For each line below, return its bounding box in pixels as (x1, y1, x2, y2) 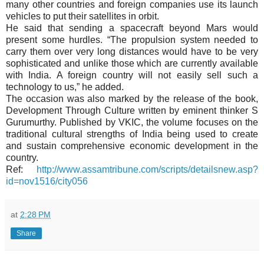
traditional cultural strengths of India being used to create (6, 128, 258, 139)
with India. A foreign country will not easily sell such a (6, 70, 258, 80)
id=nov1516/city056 (6, 176, 88, 186)
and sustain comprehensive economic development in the (6, 140, 258, 151)
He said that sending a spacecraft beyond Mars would (6, 22, 258, 33)
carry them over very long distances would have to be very (6, 46, 258, 57)
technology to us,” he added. (6, 81, 124, 92)
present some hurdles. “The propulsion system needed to (6, 34, 258, 45)
